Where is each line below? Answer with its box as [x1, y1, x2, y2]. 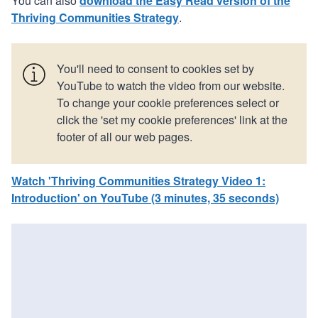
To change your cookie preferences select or [57, 94, 279, 111]
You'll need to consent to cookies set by [57, 60, 254, 77]
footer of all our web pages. [57, 128, 192, 145]
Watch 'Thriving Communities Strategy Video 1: [11, 172, 265, 189]
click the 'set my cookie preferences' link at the [57, 111, 287, 128]
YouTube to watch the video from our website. [57, 77, 285, 94]
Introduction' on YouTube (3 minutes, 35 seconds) [11, 189, 279, 206]
